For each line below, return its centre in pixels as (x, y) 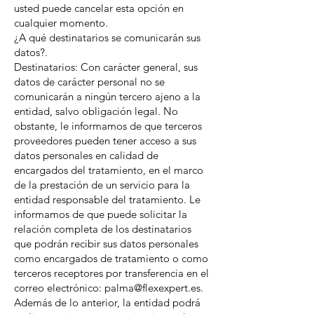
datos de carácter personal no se (89, 82)
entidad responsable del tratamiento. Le (107, 199)
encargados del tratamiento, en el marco (109, 170)
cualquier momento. (61, 23)
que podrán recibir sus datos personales (106, 244)
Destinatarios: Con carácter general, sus (106, 67)
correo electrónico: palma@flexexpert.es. (109, 288)
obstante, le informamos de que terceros (108, 126)
